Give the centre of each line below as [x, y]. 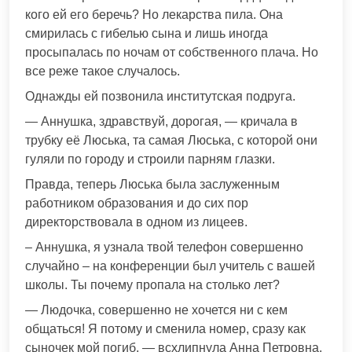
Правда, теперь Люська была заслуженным [152, 185]
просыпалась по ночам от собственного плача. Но [172, 53]
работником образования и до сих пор [137, 203]
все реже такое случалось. [103, 71]
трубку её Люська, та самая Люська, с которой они [171, 141]
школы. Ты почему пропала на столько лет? [152, 285]
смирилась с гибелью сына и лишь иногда [147, 34]
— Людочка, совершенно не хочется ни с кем [156, 310]
